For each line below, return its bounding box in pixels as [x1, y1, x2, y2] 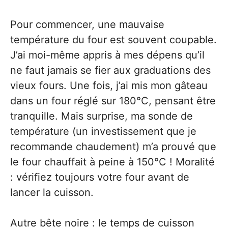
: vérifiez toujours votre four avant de [10, 170, 189, 183]
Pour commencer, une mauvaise [10, 18, 164, 31]
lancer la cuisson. [10, 186, 94, 198]
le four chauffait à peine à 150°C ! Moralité [10, 155, 215, 168]
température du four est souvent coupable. [10, 33, 217, 46]
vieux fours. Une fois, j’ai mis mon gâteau [10, 79, 208, 92]
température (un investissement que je [10, 125, 196, 137]
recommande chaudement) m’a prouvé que [10, 140, 216, 153]
